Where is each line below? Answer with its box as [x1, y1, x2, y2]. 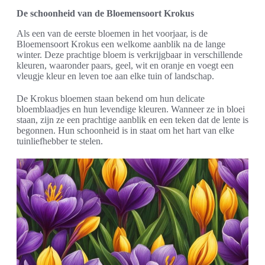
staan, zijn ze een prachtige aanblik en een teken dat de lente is [17, 114, 248, 125]
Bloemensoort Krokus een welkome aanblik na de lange [17, 38, 225, 49]
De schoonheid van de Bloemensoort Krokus [17, 8, 194, 18]
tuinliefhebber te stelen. [17, 135, 103, 146]
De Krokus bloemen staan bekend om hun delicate [17, 93, 205, 104]
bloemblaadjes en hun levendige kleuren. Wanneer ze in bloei [17, 104, 245, 114]
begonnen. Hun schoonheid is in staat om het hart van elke [17, 125, 234, 135]
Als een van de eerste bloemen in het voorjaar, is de [17, 28, 208, 38]
